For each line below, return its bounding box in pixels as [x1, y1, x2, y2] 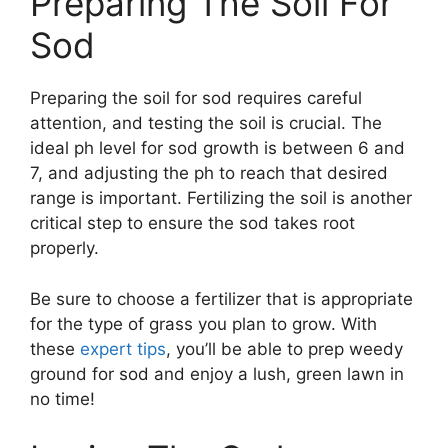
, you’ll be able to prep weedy [166, 338, 403, 359]
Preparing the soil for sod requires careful [30, 88, 362, 109]
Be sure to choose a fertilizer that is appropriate [30, 288, 413, 309]
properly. [30, 238, 99, 259]
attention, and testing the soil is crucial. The [30, 113, 382, 134]
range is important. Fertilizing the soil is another [30, 188, 412, 209]
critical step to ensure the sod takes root [30, 213, 355, 234]
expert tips [80, 338, 166, 359]
